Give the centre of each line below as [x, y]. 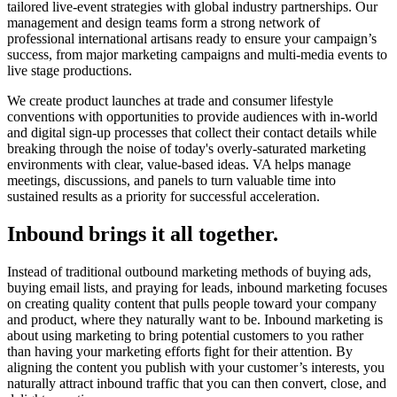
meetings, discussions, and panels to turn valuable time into [171, 181]
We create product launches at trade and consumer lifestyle [170, 101]
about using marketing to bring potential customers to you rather [185, 336]
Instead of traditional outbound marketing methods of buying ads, [189, 272]
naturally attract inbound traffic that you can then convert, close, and [197, 384]
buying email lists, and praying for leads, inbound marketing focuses [197, 288]
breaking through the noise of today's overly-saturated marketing [187, 149]
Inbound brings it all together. [143, 234]
